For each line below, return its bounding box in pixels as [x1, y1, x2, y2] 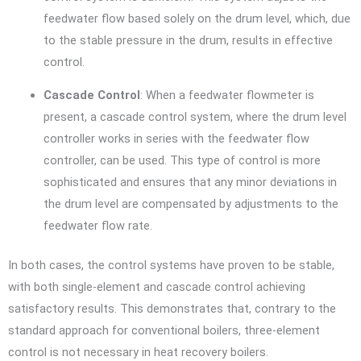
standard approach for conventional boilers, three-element [8, 323, 320, 338]
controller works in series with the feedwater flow [43, 131, 309, 147]
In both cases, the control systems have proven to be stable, [8, 258, 334, 273]
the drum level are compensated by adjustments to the [43, 197, 338, 212]
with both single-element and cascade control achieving [8, 280, 305, 295]
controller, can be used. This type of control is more [43, 153, 321, 168]
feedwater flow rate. [43, 218, 152, 234]
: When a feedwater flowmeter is [139, 88, 314, 103]
